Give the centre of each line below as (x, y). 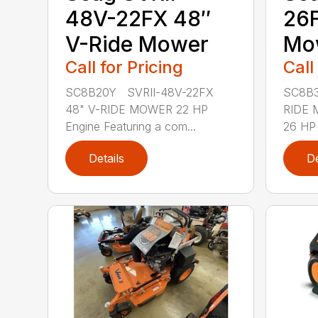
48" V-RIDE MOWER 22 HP (137, 109)
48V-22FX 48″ (138, 18)
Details (107, 158)
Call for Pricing (125, 67)
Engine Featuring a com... (131, 126)
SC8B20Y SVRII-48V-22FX (140, 92)
